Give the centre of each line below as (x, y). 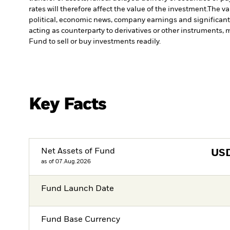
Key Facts (68, 105)
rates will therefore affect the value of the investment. (118, 9)
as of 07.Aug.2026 (66, 162)
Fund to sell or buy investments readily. (95, 42)
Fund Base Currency (81, 220)
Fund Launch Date (78, 189)
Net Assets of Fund (78, 152)
